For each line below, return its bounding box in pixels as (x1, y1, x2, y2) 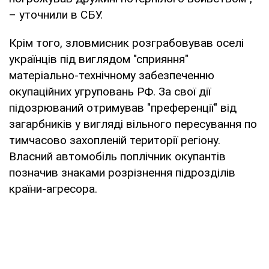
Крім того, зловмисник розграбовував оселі (9, 35, 244, 50)
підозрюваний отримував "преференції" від (9, 100, 237, 115)
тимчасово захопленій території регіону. (9, 133, 220, 147)
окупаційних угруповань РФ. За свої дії (9, 84, 211, 98)
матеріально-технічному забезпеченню (9, 68, 214, 82)
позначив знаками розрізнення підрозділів (9, 165, 235, 180)
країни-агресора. (9, 181, 97, 196)
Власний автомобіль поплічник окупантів (9, 149, 226, 163)
